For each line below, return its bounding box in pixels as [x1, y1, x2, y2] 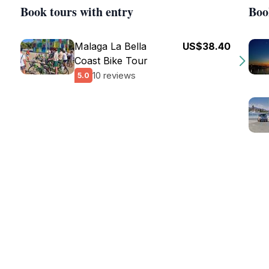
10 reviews [92, 69, 136, 81]
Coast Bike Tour [74, 55, 148, 67]
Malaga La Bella [74, 40, 147, 52]
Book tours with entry [20, 3, 133, 20]
